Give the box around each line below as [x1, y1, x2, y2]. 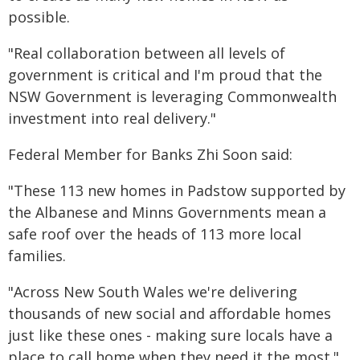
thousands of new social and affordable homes [8, 304, 331, 323]
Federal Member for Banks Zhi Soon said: [8, 145, 292, 164]
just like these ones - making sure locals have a [8, 325, 333, 345]
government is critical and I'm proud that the [8, 65, 322, 84]
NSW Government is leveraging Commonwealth [8, 87, 337, 106]
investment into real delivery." [8, 108, 216, 128]
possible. [8, 7, 70, 27]
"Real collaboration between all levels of [8, 43, 285, 63]
